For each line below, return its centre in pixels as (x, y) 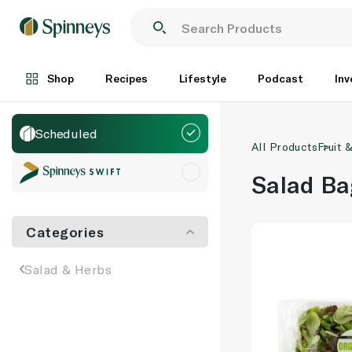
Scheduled (66, 133)
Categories (65, 232)
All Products (285, 147)
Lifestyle (203, 78)
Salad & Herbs (68, 269)
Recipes (126, 78)
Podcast (280, 78)
